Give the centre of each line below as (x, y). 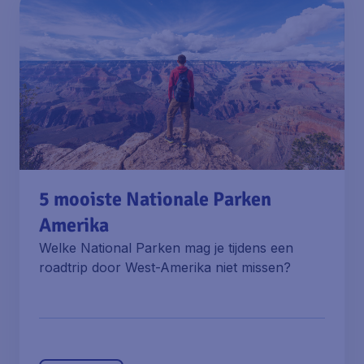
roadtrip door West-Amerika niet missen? (165, 267)
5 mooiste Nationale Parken (155, 199)
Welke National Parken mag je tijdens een (166, 248)
